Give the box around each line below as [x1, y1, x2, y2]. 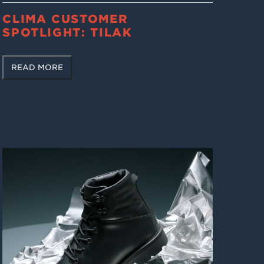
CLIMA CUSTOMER [2, 12, 128, 26]
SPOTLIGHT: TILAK [2, 25, 133, 39]
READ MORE [11, 63, 64, 72]
